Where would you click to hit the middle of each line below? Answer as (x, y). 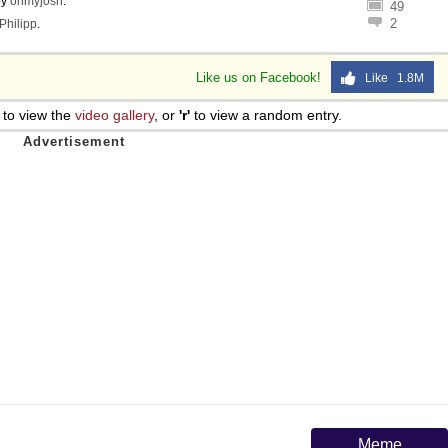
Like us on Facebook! (260, 77)
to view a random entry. (266, 115)
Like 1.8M (390, 78)
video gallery (114, 115)
